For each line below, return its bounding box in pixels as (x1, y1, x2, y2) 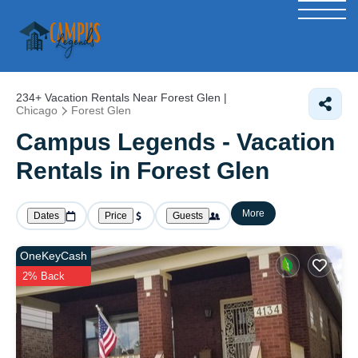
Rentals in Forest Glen (16, 157, 269, 184)
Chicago (16, 104, 58, 117)
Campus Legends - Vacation (16, 129, 335, 155)
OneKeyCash (20, 249, 87, 262)
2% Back (22, 270, 65, 282)
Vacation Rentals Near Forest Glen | (42, 91, 227, 104)
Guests (173, 210, 203, 221)
